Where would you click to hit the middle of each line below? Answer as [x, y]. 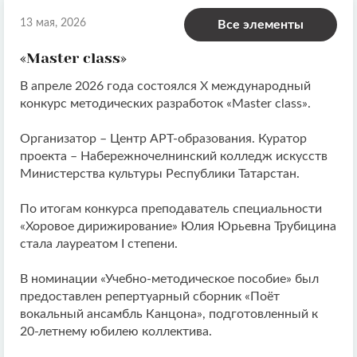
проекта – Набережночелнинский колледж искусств [174, 157]
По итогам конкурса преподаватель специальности [171, 209]
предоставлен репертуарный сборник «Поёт [150, 297]
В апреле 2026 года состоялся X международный [165, 86]
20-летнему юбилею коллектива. [118, 332]
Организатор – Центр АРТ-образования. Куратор [163, 139]
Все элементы [261, 25]
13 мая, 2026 [53, 24]
